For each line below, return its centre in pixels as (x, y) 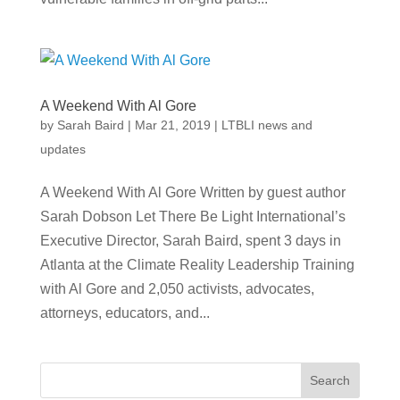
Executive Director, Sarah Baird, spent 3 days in (190, 240)
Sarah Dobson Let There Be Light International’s (192, 216)
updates (62, 149)
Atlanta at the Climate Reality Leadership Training (197, 264)
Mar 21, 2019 (172, 125)
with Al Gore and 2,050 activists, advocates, (177, 288)
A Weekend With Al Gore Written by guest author (192, 192)
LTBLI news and (267, 125)
